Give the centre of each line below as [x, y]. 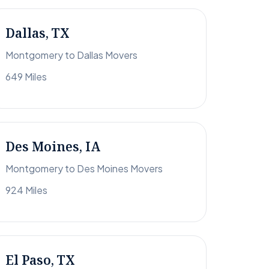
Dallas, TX [38, 33]
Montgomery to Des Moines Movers [84, 169]
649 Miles [26, 77]
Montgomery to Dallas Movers [71, 55]
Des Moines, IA [53, 147]
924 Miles [26, 190]
